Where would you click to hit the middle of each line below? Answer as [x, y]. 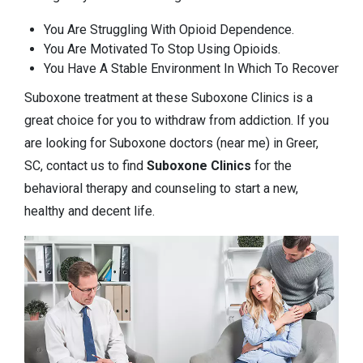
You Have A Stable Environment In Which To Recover [191, 69]
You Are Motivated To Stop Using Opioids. [162, 49]
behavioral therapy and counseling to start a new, [161, 189]
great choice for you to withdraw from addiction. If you [177, 121]
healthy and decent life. [90, 211]
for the [271, 166]
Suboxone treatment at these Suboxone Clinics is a [169, 98]
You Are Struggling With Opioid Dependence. [169, 30]
